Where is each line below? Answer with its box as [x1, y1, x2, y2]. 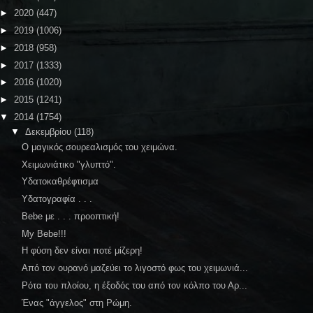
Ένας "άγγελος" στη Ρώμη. [22, 297, 133, 308]
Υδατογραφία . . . [22, 194, 93, 204]
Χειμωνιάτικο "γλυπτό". [22, 159, 117, 170]
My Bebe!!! [22, 228, 67, 239]
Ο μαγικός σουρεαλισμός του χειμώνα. [22, 141, 178, 152]
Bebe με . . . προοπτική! [22, 210, 120, 221]
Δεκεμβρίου [24, 126, 74, 138]
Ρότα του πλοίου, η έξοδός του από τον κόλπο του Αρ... [22, 279, 248, 291]
